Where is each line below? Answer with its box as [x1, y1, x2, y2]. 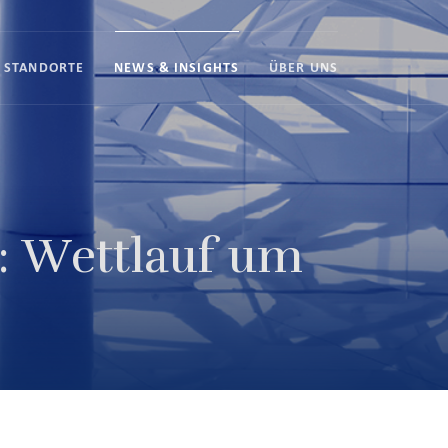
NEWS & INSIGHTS [114, 59, 240, 76]
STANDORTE [4, 59, 85, 76]
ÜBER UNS [269, 59, 338, 76]
